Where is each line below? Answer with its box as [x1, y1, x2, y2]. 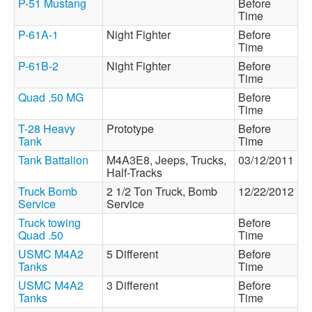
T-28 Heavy [18, 120, 75, 136]
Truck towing [18, 214, 81, 231]
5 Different [107, 246, 164, 262]
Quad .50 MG [18, 89, 84, 105]
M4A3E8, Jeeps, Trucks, [107, 152, 226, 168]
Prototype [107, 120, 159, 136]
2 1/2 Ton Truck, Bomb [107, 183, 217, 199]
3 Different [107, 277, 164, 293]
